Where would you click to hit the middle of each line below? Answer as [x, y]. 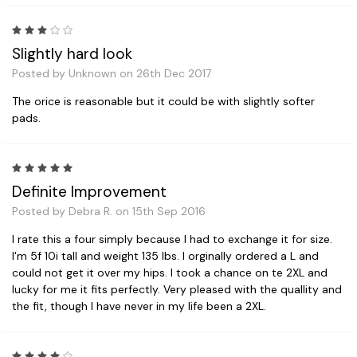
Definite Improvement [89, 191]
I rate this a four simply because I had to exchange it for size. [172, 239]
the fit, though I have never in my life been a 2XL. [139, 306]
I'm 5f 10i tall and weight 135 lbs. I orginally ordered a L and [165, 255]
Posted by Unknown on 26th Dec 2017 [112, 73]
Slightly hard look [72, 53]
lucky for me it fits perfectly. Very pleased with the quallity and [177, 289]
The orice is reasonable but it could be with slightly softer [163, 101]
